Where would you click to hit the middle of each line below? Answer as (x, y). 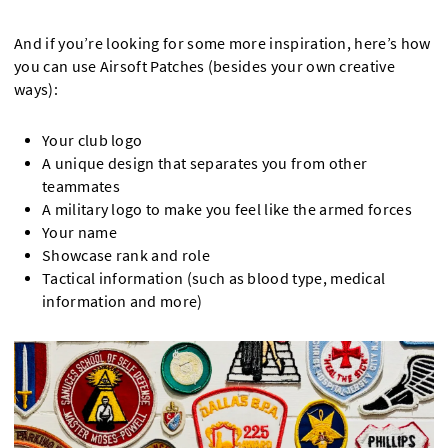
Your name (79, 232)
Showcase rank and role (126, 255)
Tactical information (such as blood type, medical (214, 278)
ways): (36, 89)
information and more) (122, 301)
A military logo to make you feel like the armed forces (227, 209)
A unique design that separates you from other (205, 163)
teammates (81, 186)
